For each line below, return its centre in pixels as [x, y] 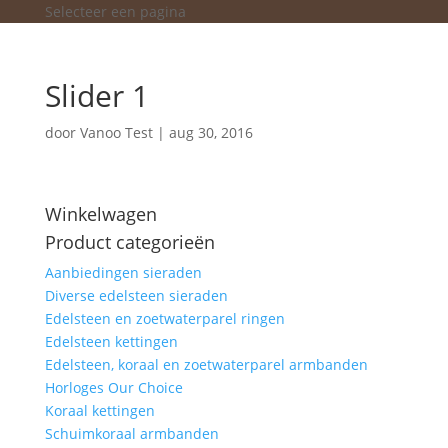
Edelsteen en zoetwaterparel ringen [164, 318]
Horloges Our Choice [113, 387]
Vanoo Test [116, 132]
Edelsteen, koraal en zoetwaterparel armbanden [206, 364]
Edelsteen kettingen [111, 341]
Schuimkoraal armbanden [131, 433]
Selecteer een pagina [115, 11]
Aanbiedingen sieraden [123, 272]
